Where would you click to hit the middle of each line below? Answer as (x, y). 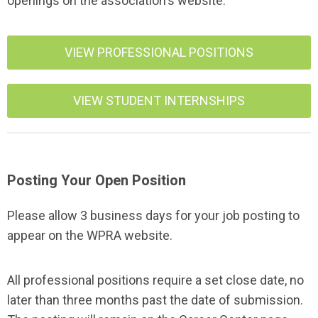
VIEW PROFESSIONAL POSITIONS (159, 52)
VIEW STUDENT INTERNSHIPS (159, 100)
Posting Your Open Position (97, 180)
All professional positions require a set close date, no (155, 280)
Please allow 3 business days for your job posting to (153, 215)
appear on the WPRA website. (90, 235)
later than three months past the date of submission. (155, 300)
